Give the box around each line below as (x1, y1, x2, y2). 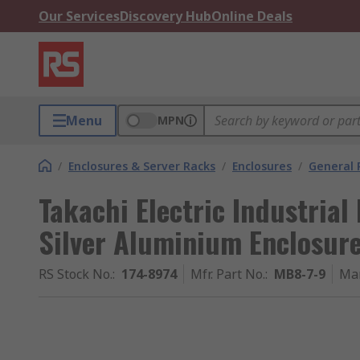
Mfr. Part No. (190, 265, 265, 283)
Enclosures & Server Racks (68, 158, 215, 174)
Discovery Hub (120, 7, 211, 25)
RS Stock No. (39, 265, 112, 283)
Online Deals (211, 7, 292, 25)
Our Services (39, 7, 120, 25)
